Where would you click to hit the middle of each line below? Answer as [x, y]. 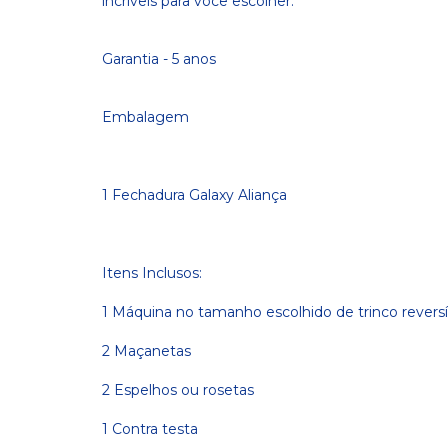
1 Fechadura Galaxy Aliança [194, 195]
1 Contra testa [150, 429]
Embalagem [145, 117]
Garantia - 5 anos [159, 59]
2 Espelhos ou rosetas [178, 390]
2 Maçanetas [146, 351]
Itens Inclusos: [152, 273]
